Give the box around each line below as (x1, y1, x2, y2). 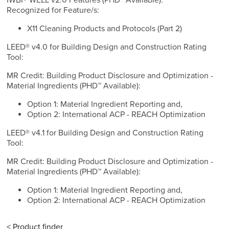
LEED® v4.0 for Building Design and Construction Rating (7, 42, 207, 53)
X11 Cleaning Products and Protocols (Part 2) (27, 24, 182, 34)
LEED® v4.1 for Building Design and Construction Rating (7, 128, 204, 139)
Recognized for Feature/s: (7, 5, 100, 16)
